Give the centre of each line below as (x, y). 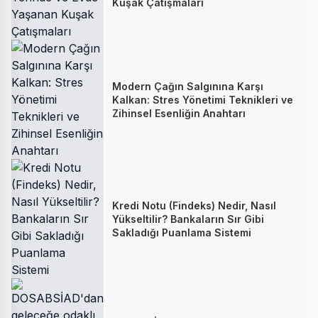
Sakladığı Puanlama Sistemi (182, 232)
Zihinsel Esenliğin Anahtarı (179, 113)
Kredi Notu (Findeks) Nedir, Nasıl (194, 205)
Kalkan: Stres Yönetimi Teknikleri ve (203, 99)
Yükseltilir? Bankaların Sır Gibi (188, 219)
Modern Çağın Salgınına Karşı (188, 86)
